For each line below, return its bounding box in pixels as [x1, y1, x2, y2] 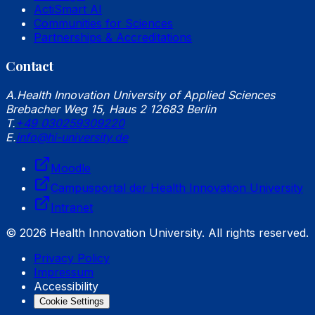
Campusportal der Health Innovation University [51, 181, 303, 195]
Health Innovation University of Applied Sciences [17, 88, 275, 103]
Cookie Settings [39, 296, 104, 307]
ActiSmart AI [34, 1, 102, 16]
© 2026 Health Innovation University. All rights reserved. [6, 226, 309, 240]
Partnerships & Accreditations [34, 30, 192, 44]
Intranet [51, 200, 93, 215]
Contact [6, 57, 53, 75]
